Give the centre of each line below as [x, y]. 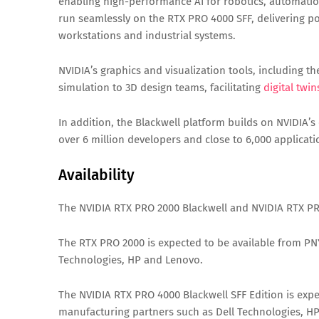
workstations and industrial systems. [147, 36]
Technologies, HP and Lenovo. [131, 260]
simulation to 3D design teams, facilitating [161, 88]
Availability [96, 175]
